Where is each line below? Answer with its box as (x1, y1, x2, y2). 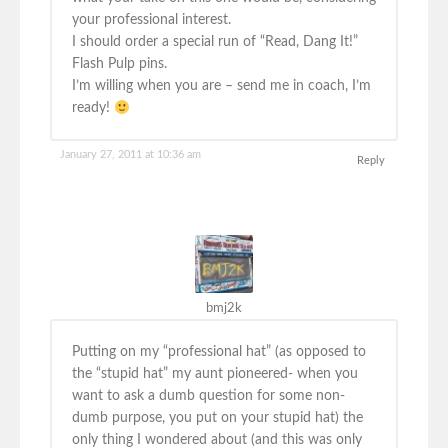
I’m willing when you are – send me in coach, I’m (72, 79, 371, 94)
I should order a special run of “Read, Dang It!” (72, 35, 358, 50)
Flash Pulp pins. (72, 57, 167, 72)
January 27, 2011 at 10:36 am (60, 149, 201, 161)
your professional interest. (72, 13, 231, 28)
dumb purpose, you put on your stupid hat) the (72, 411, 363, 426)
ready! (72, 101, 114, 116)
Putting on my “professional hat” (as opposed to (72, 345, 366, 360)
